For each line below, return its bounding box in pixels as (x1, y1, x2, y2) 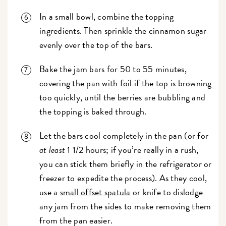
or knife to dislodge (130, 185, 203, 199)
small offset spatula (60, 185, 131, 199)
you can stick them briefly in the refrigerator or (39, 157, 212, 171)
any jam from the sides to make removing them (39, 199, 211, 213)
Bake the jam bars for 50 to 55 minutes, (39, 62, 187, 76)
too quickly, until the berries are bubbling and (39, 90, 206, 104)
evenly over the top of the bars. (39, 38, 153, 52)
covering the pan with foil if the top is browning (39, 76, 212, 90)
